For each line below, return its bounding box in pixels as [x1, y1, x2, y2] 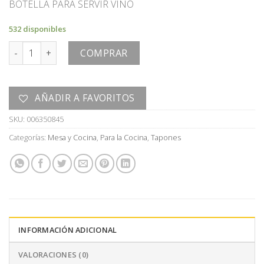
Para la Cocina [100, 131, 147, 143]
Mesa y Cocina [48, 131, 97, 143]
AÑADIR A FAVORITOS [35, 91, 135, 104]
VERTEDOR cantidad [8, 42, 93, 54]
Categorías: [9, 131, 48, 143]
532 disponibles [9, 24, 66, 35]
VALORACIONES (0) [18, 249, 89, 260]
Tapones [151, 131, 181, 143]
